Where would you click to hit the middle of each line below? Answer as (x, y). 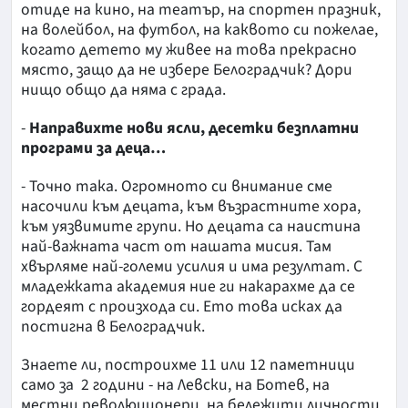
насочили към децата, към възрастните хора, (191, 206)
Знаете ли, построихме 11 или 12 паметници (188, 364)
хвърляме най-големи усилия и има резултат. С (192, 266)
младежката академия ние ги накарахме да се (188, 286)
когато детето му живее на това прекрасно (189, 49)
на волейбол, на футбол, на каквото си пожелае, (199, 29)
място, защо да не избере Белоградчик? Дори (187, 69)
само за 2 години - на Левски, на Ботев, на (175, 384)
